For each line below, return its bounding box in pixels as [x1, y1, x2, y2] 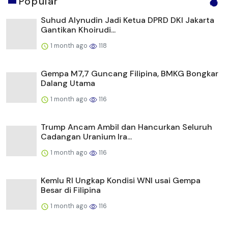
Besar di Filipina [41, 185, 101, 196]
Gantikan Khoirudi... [41, 24, 116, 36]
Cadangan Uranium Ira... [41, 131, 132, 142]
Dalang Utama [41, 78, 95, 89]
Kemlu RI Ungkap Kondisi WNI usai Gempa [41, 175, 201, 186]
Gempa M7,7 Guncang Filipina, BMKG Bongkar [41, 68, 218, 79]
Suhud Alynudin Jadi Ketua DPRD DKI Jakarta [41, 15, 214, 26]
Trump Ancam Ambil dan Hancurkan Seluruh [41, 122, 212, 133]
